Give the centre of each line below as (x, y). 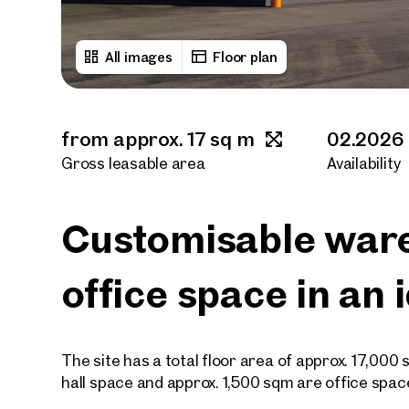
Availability (364, 163)
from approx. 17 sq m (158, 139)
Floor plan (245, 57)
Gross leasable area (133, 163)
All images (138, 57)
